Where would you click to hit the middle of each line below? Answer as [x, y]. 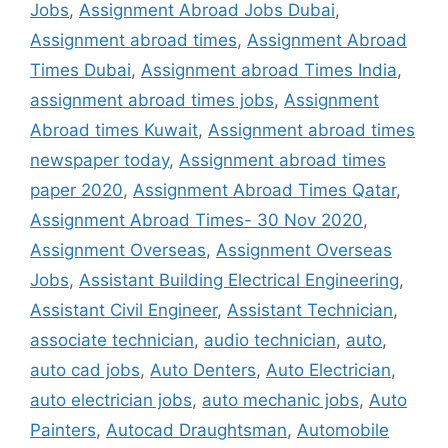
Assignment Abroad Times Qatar [264, 189]
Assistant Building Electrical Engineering [239, 279]
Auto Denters [203, 369]
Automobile [343, 429]
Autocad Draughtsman [196, 429]
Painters [63, 429]
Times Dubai [80, 69]
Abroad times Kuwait [114, 129]
